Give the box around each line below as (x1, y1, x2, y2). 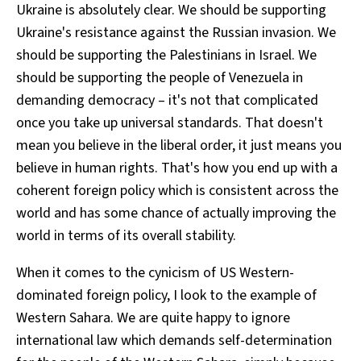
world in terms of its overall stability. (16, 225, 236, 246)
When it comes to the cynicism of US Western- (16, 262, 294, 283)
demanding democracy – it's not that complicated (16, 89, 318, 110)
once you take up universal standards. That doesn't (16, 112, 323, 133)
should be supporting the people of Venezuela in (16, 67, 303, 88)
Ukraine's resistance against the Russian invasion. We (16, 22, 336, 43)
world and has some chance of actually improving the (16, 202, 336, 223)
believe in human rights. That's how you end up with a (16, 157, 338, 178)
